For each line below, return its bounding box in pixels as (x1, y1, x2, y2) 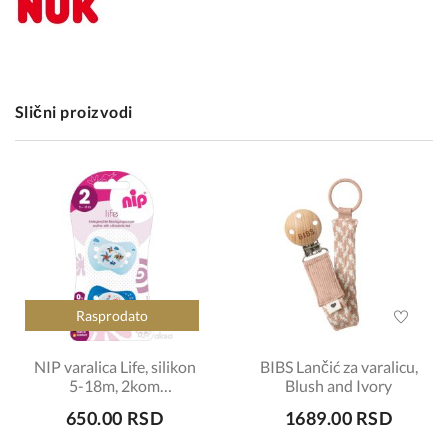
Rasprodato (76, 307, 148, 324)
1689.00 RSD (284, 407, 393, 429)
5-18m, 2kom (69, 376, 160, 395)
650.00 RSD (65, 407, 164, 429)
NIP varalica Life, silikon (33, 357, 196, 376)
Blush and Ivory (285, 376, 392, 395)
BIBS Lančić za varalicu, (259, 357, 418, 376)
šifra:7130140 (66, 395, 163, 414)
